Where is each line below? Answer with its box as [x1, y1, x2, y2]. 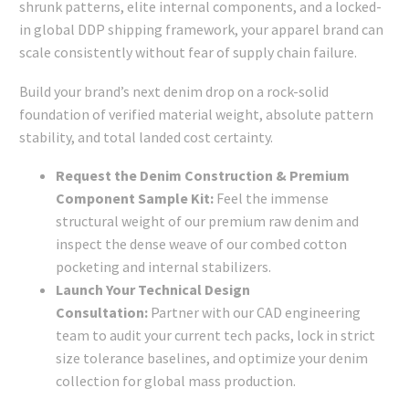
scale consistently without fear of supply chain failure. [19, 43, 357, 62]
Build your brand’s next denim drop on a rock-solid [19, 81, 329, 100]
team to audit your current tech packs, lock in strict [56, 326, 375, 345]
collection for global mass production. [56, 372, 296, 391]
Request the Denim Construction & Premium [56, 166, 350, 185]
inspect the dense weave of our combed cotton [56, 235, 347, 254]
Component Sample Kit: [56, 189, 214, 208]
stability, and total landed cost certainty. [19, 127, 273, 146]
